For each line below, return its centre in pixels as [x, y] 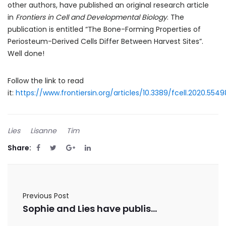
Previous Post [46, 195]
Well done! [26, 53]
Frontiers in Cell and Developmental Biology [91, 17]
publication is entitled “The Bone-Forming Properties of [104, 29]
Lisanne [43, 130]
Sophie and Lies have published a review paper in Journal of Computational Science [154, 208]
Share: [19, 148]
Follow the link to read [46, 80]
